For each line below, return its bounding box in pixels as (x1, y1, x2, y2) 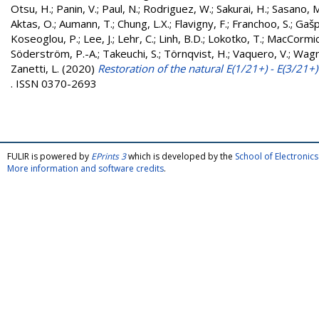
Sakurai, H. (216, 1, 267, 16)
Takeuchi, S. (103, 46, 159, 61)
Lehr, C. (117, 31, 154, 46)
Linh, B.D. (159, 31, 203, 46)
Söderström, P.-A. (11, 46, 98, 61)
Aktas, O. (11, 16, 54, 31)
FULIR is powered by (7, 150, 91, 162)
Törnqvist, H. (164, 46, 228, 61)
